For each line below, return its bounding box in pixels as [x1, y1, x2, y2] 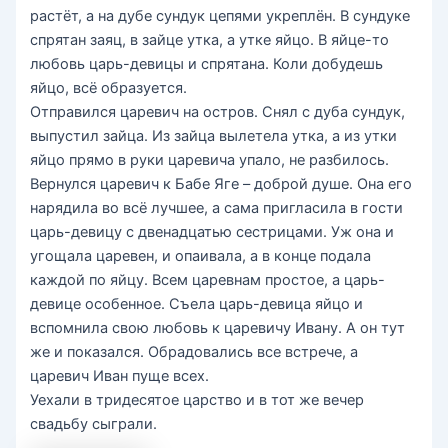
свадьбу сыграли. [30, 415, 158, 434]
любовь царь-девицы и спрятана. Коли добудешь [30, 55, 384, 74]
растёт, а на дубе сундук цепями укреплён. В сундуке [30, 7, 411, 26]
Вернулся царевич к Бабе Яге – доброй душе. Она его [30, 175, 413, 194]
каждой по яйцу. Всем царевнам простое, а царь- [30, 271, 386, 290]
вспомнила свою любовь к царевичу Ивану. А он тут [30, 319, 406, 338]
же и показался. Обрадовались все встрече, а [30, 343, 359, 362]
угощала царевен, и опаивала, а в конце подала [30, 247, 372, 266]
